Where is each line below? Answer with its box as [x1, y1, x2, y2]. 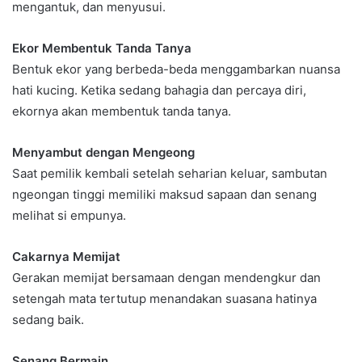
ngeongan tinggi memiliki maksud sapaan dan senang [12, 186, 317, 202]
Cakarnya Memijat [12, 248, 120, 264]
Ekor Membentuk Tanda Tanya [12, 40, 192, 56]
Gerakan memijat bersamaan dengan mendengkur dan [12, 269, 321, 285]
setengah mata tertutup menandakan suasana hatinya [12, 290, 317, 306]
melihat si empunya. [12, 207, 126, 223]
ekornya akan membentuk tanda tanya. [12, 103, 231, 119]
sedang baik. [12, 311, 84, 327]
